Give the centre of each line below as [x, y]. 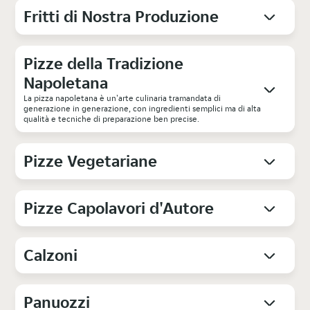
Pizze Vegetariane [91, 161]
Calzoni [51, 255]
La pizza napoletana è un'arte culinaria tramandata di [122, 98]
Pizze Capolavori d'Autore [119, 208]
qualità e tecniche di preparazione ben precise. [112, 119]
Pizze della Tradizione [104, 64]
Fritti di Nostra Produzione [121, 17]
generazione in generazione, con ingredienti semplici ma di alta [143, 109]
